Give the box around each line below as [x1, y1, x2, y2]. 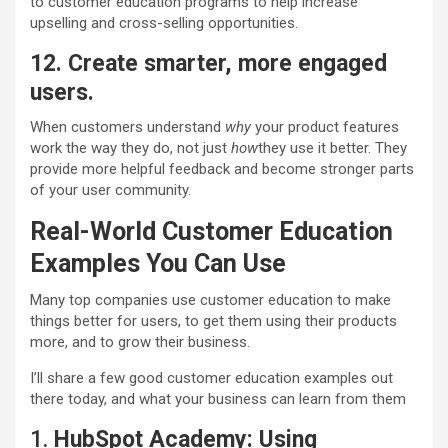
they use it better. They [258, 139, 407, 158]
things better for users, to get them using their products [30, 312, 397, 331]
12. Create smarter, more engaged [30, 50, 387, 78]
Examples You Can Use [30, 249, 286, 279]
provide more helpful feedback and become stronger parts [30, 160, 414, 179]
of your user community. [30, 181, 191, 200]
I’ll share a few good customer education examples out [30, 369, 393, 388]
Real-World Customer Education [30, 217, 393, 247]
